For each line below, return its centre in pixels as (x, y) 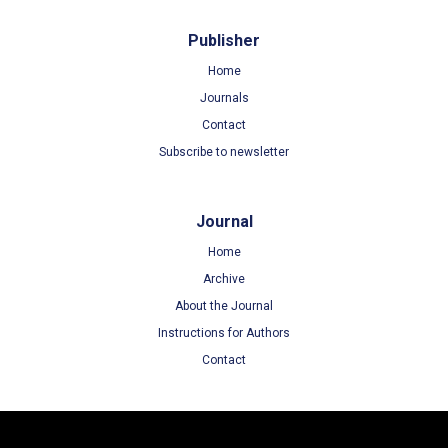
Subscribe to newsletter (224, 152)
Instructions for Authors (224, 333)
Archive (224, 279)
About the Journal (224, 306)
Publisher (224, 40)
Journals (224, 98)
